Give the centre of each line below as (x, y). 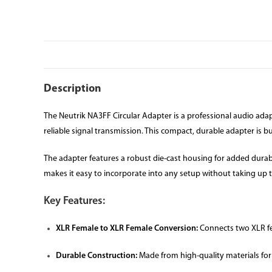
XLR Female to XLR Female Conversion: (127, 229)
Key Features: (74, 201)
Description (73, 89)
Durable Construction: (97, 256)
